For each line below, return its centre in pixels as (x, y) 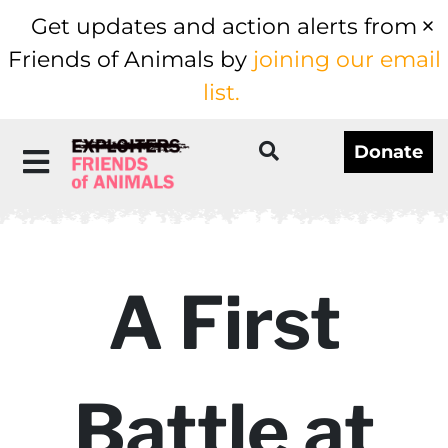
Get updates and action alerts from (224, 26)
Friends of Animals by (130, 59)
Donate (388, 152)
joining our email (346, 59)
